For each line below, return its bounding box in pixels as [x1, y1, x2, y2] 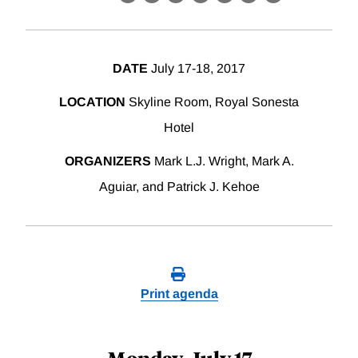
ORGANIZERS [64, 154, 151, 169]
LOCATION [59, 95, 125, 109]
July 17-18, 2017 [148, 62, 245, 76]
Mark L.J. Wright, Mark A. [150, 154, 294, 169]
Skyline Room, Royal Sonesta [125, 95, 299, 109]
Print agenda [140, 287, 218, 301]
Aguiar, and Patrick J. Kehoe [98, 180, 260, 194]
